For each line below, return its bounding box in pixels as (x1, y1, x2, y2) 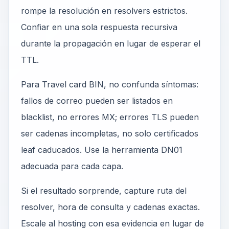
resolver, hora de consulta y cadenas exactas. (21, 202, 200, 212)
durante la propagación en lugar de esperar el (21, 38, 200, 49)
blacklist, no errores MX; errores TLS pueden (21, 112, 199, 122)
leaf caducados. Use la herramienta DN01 (21, 145, 182, 155)
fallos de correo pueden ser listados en (21, 96, 173, 106)
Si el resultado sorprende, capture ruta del (21, 186, 187, 196)
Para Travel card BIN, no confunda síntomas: (21, 79, 198, 89)
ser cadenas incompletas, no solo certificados (21, 128, 198, 139)
